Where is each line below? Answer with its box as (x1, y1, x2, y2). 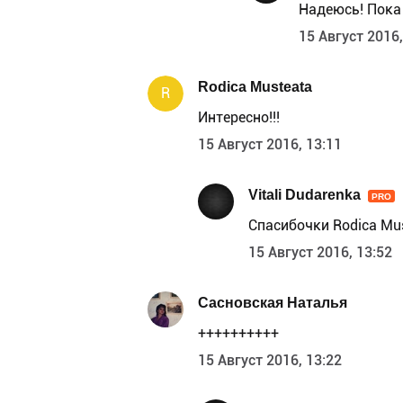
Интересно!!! (198, 109, 280, 127)
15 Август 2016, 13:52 (248, 244, 392, 262)
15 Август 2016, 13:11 (198, 136, 342, 154)
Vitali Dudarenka (248, 185, 361, 203)
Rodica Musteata (198, 77, 312, 95)
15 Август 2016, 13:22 (198, 352, 342, 370)
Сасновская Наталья (198, 293, 347, 311)
